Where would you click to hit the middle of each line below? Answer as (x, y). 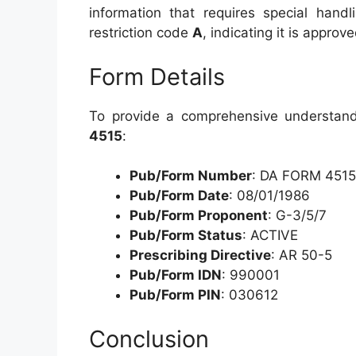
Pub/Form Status (186, 235)
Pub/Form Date (179, 195)
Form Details (157, 76)
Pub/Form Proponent (199, 215)
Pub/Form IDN (176, 275)
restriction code (141, 33)
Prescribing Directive (200, 255)
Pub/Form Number (191, 176)
